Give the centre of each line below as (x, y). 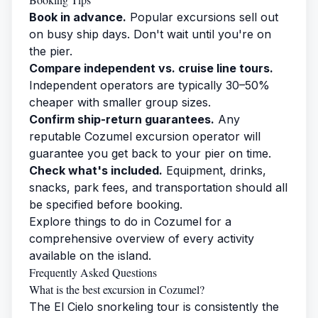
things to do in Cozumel (138, 221)
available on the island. (90, 255)
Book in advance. (78, 17)
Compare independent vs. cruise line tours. (151, 68)
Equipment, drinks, (214, 170)
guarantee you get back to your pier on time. (150, 153)
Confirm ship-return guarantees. (122, 119)
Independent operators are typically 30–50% (149, 85)
